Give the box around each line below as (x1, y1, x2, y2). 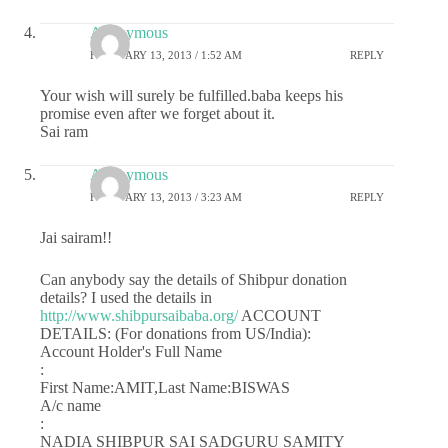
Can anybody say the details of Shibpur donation (40, 271, 347, 288)
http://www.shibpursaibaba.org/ (40, 307, 238, 324)
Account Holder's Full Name (40, 343, 222, 360)
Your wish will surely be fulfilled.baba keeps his (40, 87, 343, 104)
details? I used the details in (40, 289, 212, 306)
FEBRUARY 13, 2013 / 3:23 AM (90, 190, 242, 203)
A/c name (40, 397, 101, 414)
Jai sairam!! (40, 229, 112, 246)
